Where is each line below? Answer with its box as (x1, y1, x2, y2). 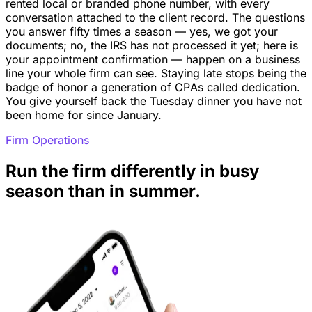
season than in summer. (6, 180, 201, 201)
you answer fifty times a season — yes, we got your (6, 24, 278, 38)
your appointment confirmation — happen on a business (6, 52, 300, 66)
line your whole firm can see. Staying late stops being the (6, 65, 306, 80)
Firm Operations (6, 132, 89, 147)
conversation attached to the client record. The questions (6, 10, 305, 24)
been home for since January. (6, 107, 162, 122)
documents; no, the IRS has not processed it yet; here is (6, 38, 298, 52)
